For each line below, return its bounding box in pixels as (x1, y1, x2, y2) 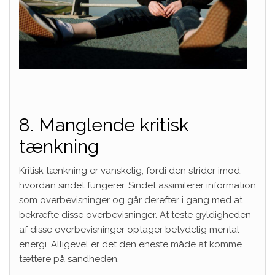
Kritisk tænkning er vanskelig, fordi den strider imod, (19, 165, 242, 176)
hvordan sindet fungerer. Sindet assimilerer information (19, 179, 256, 191)
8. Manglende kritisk (19, 114, 189, 136)
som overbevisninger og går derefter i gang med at (19, 194, 242, 206)
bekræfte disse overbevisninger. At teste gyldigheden (19, 209, 251, 220)
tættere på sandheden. (19, 253, 119, 265)
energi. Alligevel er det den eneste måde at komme (19, 238, 242, 250)
